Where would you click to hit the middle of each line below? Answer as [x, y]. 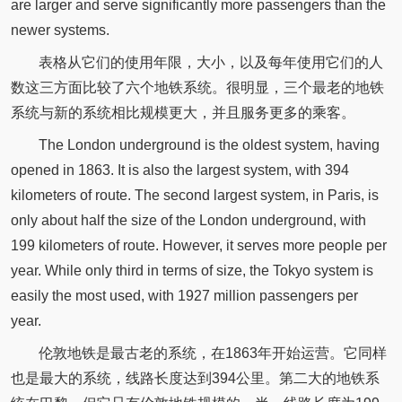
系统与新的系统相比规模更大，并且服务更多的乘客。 [183, 112]
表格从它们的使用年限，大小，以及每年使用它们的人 [210, 62]
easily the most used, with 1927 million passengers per [184, 295]
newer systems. [60, 31]
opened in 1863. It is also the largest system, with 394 [179, 170]
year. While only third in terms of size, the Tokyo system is [192, 270]
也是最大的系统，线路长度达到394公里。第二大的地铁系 [195, 378]
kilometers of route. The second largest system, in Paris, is [194, 195]
